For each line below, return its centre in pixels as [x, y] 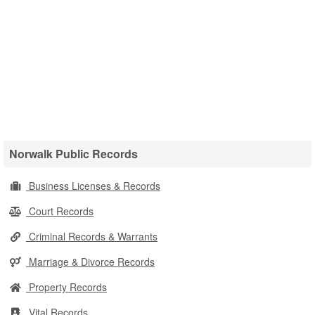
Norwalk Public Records [73, 154]
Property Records [66, 287]
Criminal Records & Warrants [92, 236]
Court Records [60, 211]
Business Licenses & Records [93, 186]
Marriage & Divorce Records [90, 262]
